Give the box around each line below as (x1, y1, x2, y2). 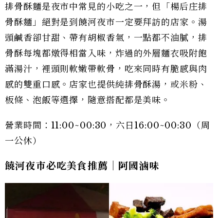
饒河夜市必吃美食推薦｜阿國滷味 (5, 160, 160, 172)
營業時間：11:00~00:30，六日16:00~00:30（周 (5, 120, 210, 131)
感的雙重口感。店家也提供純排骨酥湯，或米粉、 (5, 79, 207, 90)
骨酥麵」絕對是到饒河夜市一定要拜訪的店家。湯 (5, 17, 207, 28)
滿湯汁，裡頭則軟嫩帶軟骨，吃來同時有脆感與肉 (5, 63, 207, 74)
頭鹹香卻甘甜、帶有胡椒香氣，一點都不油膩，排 (5, 32, 207, 43)
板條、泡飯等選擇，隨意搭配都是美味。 (5, 94, 171, 106)
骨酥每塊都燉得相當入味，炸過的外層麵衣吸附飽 (5, 48, 207, 59)
